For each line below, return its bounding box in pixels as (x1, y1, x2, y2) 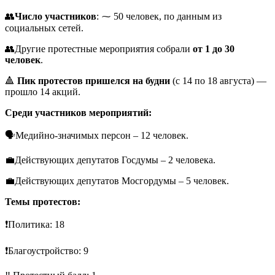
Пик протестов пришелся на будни (17, 76, 170, 86)
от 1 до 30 (193, 44, 234, 54)
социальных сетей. (5, 23, 83, 33)
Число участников (15, 11, 96, 21)
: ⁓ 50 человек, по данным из (96, 11, 222, 21)
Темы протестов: (5, 196, 80, 207)
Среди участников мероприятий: (5, 107, 152, 118)
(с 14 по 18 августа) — (170, 76, 266, 86)
